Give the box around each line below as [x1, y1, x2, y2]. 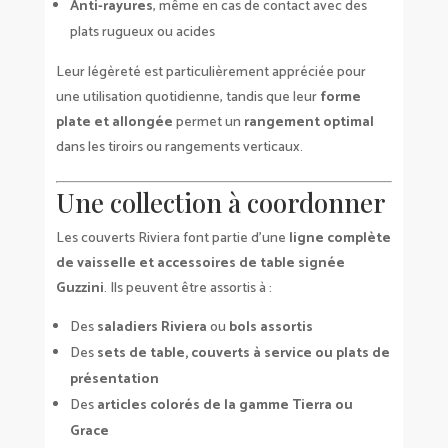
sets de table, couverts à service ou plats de [96, 341, 390, 365]
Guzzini [55, 276, 104, 300]
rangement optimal [243, 110, 374, 134]
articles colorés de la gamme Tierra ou [96, 393, 353, 417]
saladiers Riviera [96, 315, 207, 339]
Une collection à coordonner [55, 184, 385, 220]
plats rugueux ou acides [69, 20, 215, 44]
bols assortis [228, 315, 313, 339]
